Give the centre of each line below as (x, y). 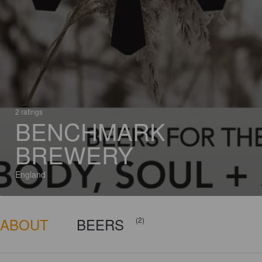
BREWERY (74, 154)
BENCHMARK (90, 131)
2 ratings (29, 111)
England (30, 174)
